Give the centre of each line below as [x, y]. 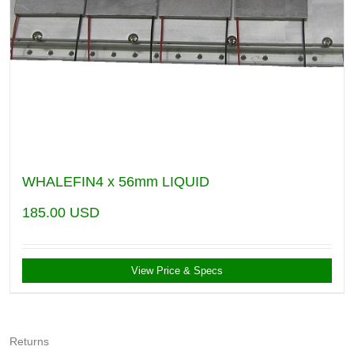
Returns [29, 341]
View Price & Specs [177, 270]
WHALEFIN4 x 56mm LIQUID [116, 181]
